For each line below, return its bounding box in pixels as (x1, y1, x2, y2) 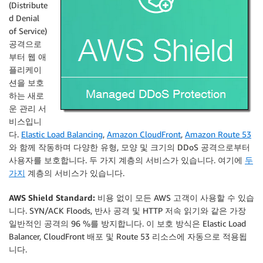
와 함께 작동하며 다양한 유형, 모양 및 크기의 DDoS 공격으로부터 (9, 142, 250, 152)
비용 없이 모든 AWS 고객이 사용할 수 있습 (95, 193, 254, 203)
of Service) (9, 26, 47, 36)
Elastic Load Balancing (21, 129, 103, 139)
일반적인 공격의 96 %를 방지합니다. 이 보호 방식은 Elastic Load (9, 218, 246, 228)
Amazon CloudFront (107, 129, 181, 139)
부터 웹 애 (9, 52, 46, 62)
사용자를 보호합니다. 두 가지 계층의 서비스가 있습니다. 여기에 (9, 155, 245, 165)
